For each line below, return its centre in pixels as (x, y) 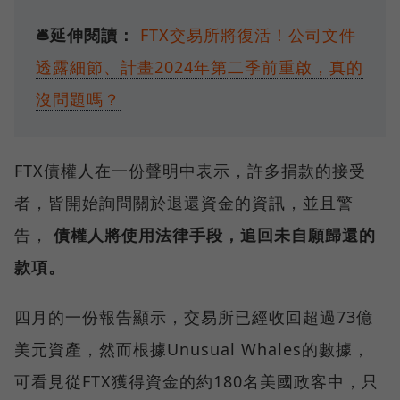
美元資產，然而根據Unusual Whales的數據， (192, 350)
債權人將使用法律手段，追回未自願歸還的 (215, 235)
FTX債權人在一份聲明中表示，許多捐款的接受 (190, 171)
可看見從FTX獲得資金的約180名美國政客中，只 (196, 382)
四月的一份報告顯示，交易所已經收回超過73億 (194, 317)
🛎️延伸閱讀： (85, 35)
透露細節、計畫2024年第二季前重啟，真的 (200, 67)
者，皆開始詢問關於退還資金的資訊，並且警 (184, 203)
